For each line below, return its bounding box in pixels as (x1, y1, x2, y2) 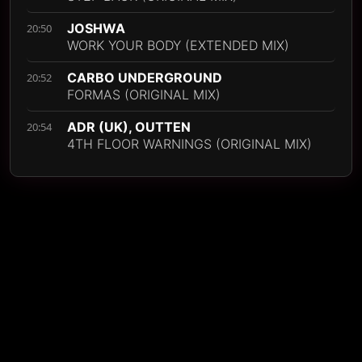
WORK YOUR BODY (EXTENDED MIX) (67, 37, 289, 54)
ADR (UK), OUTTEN (67, 119, 191, 136)
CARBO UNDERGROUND (67, 69, 222, 86)
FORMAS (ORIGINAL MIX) (67, 86, 221, 103)
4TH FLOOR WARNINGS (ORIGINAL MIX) (67, 136, 312, 153)
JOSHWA (67, 20, 125, 37)
